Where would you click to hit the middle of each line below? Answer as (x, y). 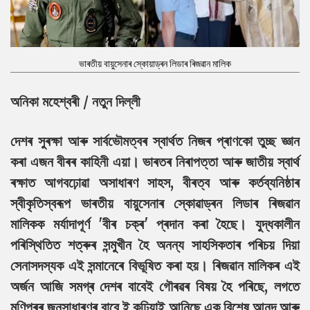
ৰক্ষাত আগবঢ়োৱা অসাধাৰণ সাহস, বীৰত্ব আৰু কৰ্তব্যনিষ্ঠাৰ (155, 182)
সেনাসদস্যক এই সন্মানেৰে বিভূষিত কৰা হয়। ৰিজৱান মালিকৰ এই (155, 265)
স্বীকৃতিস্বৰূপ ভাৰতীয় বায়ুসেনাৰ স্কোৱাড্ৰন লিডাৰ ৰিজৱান (155, 203)
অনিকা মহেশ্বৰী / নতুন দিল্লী (75, 101)
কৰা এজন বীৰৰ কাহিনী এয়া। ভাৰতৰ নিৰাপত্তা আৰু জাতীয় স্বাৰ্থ (155, 161)
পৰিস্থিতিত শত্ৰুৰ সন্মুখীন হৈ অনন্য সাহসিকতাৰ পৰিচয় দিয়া (155, 244)
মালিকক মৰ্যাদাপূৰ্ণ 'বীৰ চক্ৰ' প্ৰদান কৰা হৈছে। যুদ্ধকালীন (155, 224)
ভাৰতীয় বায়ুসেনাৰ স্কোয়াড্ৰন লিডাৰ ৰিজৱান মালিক (155, 63)
